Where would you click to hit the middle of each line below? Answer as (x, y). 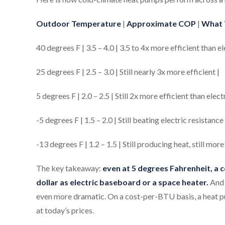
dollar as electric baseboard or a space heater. (122, 182)
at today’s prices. (65, 210)
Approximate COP (161, 23)
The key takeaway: (69, 168)
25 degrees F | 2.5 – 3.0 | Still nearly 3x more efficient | (128, 71)
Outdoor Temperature (79, 23)
